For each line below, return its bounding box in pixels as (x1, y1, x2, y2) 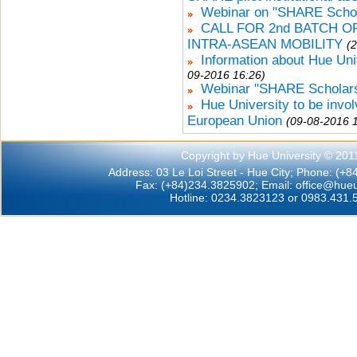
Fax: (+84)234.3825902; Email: (135, 178, 296, 191)
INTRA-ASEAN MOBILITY (187, 37, 343, 52)
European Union (187, 113, 282, 128)
